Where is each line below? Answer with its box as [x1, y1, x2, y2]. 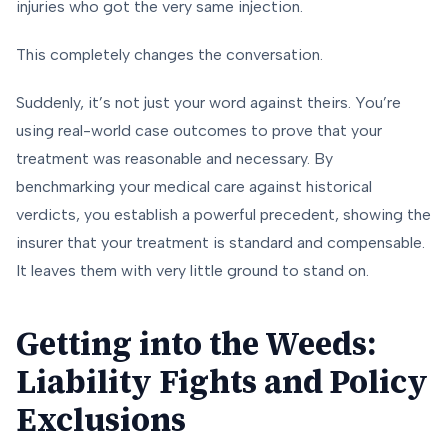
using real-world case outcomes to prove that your [16, 121, 382, 141]
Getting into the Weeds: [16, 322, 376, 367]
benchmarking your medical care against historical [16, 177, 372, 197]
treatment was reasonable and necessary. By [16, 149, 333, 169]
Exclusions [16, 398, 186, 443]
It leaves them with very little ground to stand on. [16, 261, 369, 281]
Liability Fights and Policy [16, 360, 428, 405]
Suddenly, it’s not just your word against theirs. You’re [16, 93, 401, 113]
